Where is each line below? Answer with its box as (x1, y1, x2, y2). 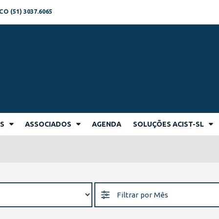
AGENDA (92, 120, 121, 128)
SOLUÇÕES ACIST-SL (133, 120, 204, 128)
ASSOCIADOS (25, 120, 71, 128)
